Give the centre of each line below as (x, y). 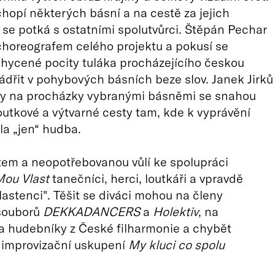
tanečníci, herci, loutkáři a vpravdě (146, 178)
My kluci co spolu (176, 244)
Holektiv (175, 211)
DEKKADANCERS (91, 211)
